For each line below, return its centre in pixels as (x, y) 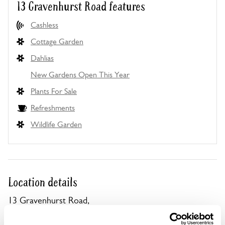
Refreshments (53, 108)
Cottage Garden (57, 41)
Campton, (26, 210)
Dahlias (42, 58)
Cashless (44, 25)
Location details (43, 183)
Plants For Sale (54, 91)
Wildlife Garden (56, 124)
